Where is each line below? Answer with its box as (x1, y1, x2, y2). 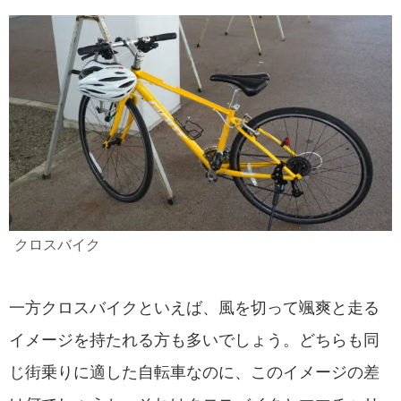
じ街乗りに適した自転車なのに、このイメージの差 (9, 363, 380, 382)
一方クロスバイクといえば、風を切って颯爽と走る (9, 299, 380, 318)
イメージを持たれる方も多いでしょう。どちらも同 (9, 331, 380, 350)
